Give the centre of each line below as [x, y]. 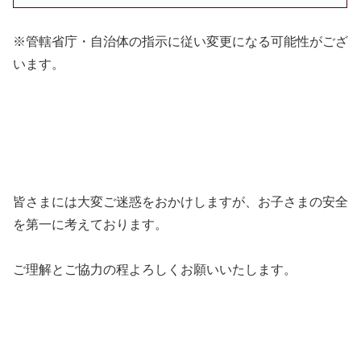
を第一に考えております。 [90, 224]
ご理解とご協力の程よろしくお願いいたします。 [155, 270]
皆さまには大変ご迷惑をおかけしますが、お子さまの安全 [180, 201]
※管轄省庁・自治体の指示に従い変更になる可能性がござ [180, 42]
